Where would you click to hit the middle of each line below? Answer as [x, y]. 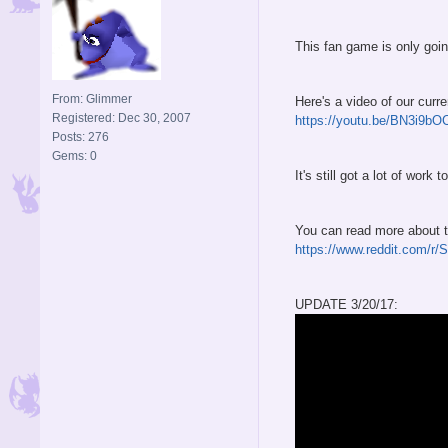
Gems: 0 [74, 155]
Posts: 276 [80, 136]
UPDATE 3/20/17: [346, 304]
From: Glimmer [92, 98]
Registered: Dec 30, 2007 [121, 117]
